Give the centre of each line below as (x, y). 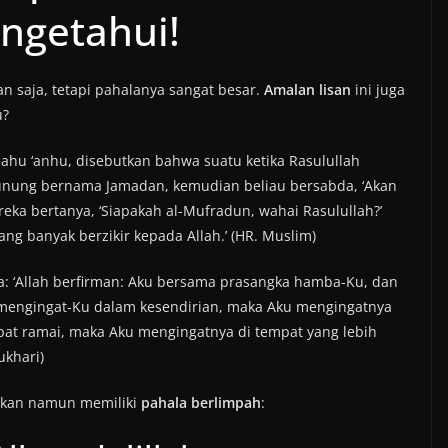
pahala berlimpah (201, 402)
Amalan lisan (307, 89)
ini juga (378, 89)
